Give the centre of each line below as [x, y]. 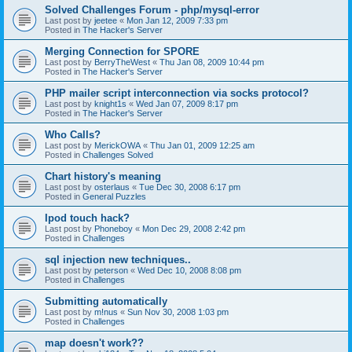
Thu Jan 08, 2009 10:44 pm [212, 62]
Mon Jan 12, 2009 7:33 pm [177, 20]
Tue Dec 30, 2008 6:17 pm [190, 187]
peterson [111, 270]
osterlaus [112, 187]
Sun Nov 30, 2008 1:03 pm [178, 312]
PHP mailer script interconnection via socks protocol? [177, 93]
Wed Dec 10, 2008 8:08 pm [189, 270]
